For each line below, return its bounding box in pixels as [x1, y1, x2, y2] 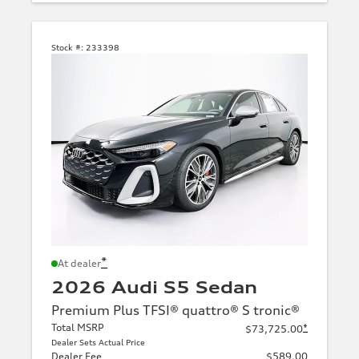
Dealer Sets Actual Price [51, 337, 145, 347]
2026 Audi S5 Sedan [51, 276, 257, 297]
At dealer [58, 256, 101, 269]
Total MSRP [51, 321, 104, 333]
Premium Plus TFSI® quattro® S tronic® [51, 301, 300, 318]
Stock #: [51, 42, 83, 52]
